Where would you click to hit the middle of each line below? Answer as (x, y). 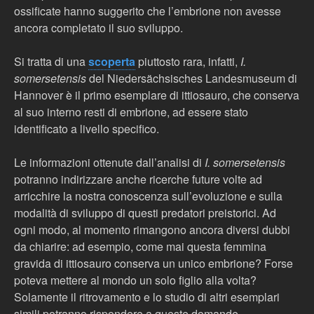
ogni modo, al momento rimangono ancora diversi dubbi (152, 230)
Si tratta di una (51, 61)
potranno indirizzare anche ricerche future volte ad (138, 179)
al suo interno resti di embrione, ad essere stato (131, 112)
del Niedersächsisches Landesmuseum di (192, 78)
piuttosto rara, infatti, (188, 61)
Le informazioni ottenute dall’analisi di (109, 162)
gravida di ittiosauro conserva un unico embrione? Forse (153, 263)
